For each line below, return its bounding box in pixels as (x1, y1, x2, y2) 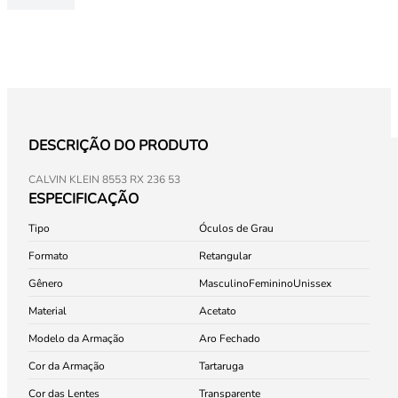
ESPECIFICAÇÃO (28, 189, 139, 209)
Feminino (249, 276, 293, 291)
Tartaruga (199, 359, 243, 373)
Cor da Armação (28, 359, 105, 373)
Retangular (199, 249, 251, 263)
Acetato (199, 304, 236, 318)
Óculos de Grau (199, 221, 274, 235)
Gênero (28, 276, 63, 291)
